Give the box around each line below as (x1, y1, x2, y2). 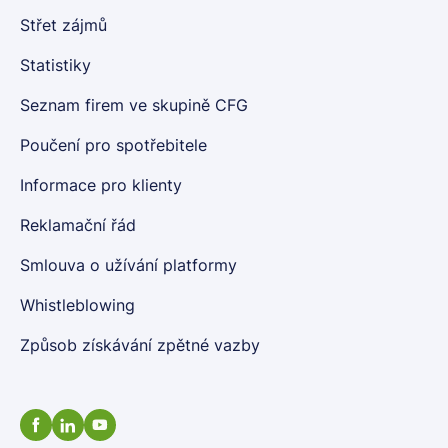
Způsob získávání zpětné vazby (20, 335, 260, 355)
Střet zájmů (20, 15, 107, 35)
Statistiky (20, 55, 91, 75)
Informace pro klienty (20, 175, 182, 195)
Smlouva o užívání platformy (20, 255, 237, 275)
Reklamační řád (20, 215, 136, 235)
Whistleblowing (20, 295, 135, 315)
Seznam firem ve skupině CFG (20, 95, 248, 115)
